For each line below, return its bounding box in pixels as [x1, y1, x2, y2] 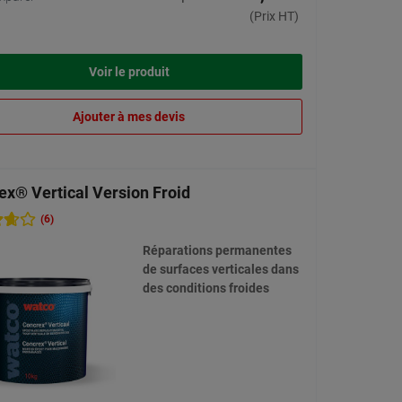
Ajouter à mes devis [73, 109, 185, 125]
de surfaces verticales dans [142, 262, 299, 277]
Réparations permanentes [142, 243, 292, 258]
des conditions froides [142, 281, 269, 296]
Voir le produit [88, 65, 170, 80]
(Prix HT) [249, 9, 299, 24]
